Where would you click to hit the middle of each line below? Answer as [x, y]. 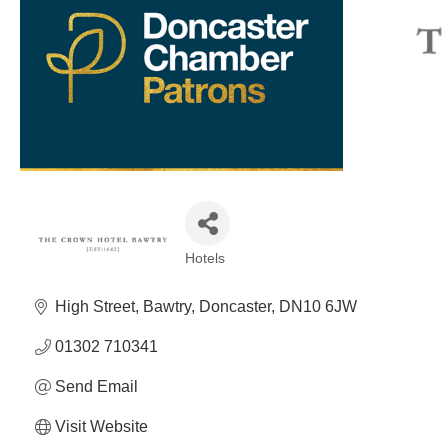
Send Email [96, 386]
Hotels [205, 258]
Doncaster [235, 306]
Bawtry [167, 306]
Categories [217, 269]
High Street [95, 306]
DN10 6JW [318, 306]
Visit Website [101, 426]
